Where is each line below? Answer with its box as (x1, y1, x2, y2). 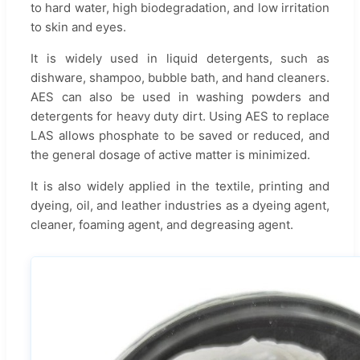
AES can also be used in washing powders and (31, 88, 329, 104)
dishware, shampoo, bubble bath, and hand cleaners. (31, 69, 329, 85)
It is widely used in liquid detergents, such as (31, 50, 329, 66)
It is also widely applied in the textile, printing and (31, 178, 329, 194)
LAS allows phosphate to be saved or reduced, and (31, 127, 329, 143)
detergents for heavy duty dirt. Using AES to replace (31, 108, 329, 124)
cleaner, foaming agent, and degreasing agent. (31, 216, 293, 232)
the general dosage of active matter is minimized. (31, 146, 310, 162)
